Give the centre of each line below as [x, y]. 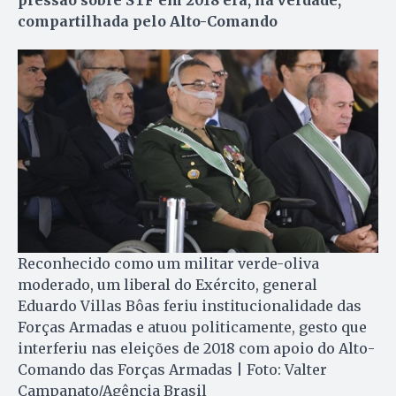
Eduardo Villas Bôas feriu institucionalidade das [190, 306]
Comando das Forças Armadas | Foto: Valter [172, 370]
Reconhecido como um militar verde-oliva [168, 264]
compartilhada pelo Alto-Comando [148, 21]
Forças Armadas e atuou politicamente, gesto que [192, 327]
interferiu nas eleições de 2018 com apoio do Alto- [196, 349]
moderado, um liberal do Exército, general [168, 285]
